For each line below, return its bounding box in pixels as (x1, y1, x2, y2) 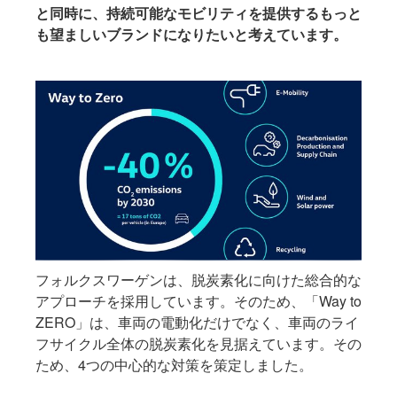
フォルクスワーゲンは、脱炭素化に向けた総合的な (35, 269, 362, 290)
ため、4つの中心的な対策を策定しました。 (35, 354, 313, 375)
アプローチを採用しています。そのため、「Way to (35, 290, 362, 311)
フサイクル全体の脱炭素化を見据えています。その (35, 332, 362, 354)
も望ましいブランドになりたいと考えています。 (35, 24, 347, 45)
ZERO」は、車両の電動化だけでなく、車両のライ (35, 311, 359, 332)
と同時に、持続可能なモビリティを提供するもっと (35, 3, 362, 24)
